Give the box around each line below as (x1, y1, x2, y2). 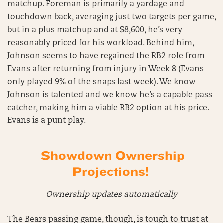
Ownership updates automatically (46, 190, 177, 199)
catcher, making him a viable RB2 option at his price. (7, 104, 209, 112)
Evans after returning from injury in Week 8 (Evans (7, 65, 204, 73)
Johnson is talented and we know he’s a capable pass (7, 91, 212, 99)
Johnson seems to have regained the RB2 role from (7, 52, 205, 60)
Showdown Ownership (41, 148, 185, 163)
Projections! (72, 164, 149, 179)
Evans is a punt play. (7, 116, 86, 125)
